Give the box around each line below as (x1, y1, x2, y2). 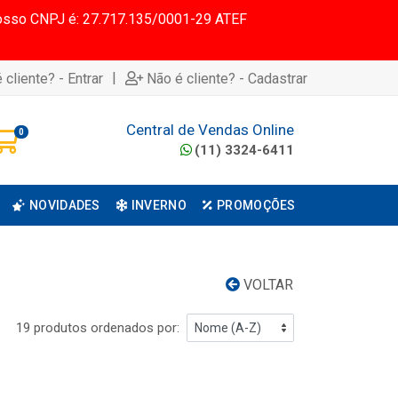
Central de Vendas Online (126, 120, 294, 139)
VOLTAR (240, 276, 293, 293)
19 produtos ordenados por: (16, 320, 179, 336)
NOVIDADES (29, 198, 100, 212)
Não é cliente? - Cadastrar (147, 69, 307, 87)
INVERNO (131, 198, 187, 212)
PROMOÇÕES (217, 198, 296, 212)
